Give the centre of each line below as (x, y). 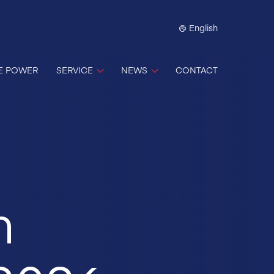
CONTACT (197, 69)
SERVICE (75, 69)
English (203, 28)
